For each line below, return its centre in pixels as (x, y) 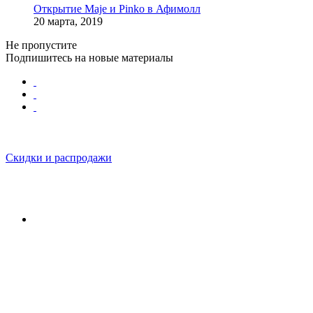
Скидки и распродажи (59, 157)
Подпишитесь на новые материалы (89, 57)
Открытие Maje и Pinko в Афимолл (117, 8)
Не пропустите (41, 45)
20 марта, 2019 (68, 21)
